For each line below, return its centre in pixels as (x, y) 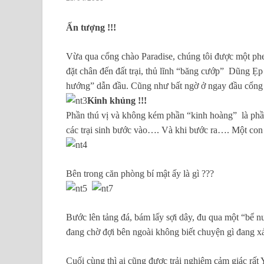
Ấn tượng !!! (91, 28)
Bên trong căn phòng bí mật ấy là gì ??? (140, 174)
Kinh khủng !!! (117, 101)
